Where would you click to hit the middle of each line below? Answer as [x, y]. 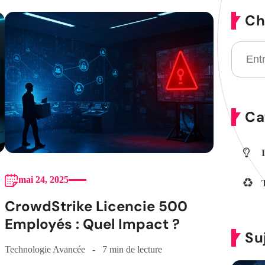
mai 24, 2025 [43, 180]
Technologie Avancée [45, 250]
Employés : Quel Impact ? [92, 224]
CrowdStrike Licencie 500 [96, 206]
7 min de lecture [132, 250]
